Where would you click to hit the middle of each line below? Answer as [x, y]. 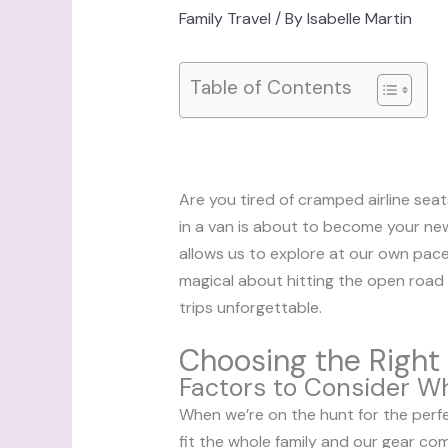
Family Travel [224, 18]
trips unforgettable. [250, 308]
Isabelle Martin [359, 18]
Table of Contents [270, 88]
